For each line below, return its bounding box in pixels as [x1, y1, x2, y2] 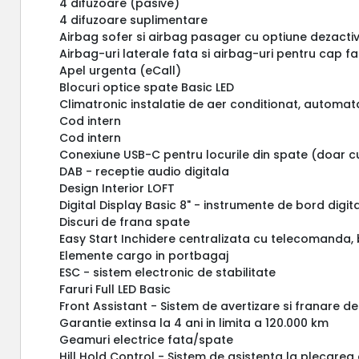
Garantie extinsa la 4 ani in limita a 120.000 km [59, 314, 329, 331]
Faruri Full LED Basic [59, 280, 171, 297]
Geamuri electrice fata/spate [59, 331, 234, 348]
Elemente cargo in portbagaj [59, 247, 229, 264]
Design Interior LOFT [59, 179, 175, 196]
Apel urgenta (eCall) [59, 62, 182, 79]
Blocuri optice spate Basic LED [59, 79, 235, 95]
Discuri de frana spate [59, 213, 191, 230]
